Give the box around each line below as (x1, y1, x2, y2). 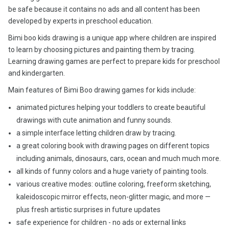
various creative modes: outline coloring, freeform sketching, (16, 180, 211, 188)
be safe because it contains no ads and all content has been (8, 5, 200, 13)
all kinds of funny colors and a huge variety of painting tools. (16, 167, 208, 175)
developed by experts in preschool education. (8, 17, 153, 25)
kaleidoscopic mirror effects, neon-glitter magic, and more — (16, 193, 211, 201)
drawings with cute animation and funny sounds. (16, 116, 172, 124)
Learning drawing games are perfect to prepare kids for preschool (8, 57, 220, 65)
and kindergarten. (8, 69, 65, 77)
